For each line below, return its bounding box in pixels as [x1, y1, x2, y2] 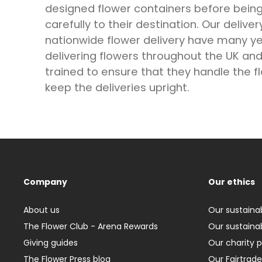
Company [23, 175, 67, 188]
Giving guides [23, 236, 78, 249]
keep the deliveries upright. [45, 80, 190, 95]
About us [23, 204, 60, 216]
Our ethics [208, 175, 255, 188]
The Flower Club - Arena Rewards [23, 220, 158, 232]
